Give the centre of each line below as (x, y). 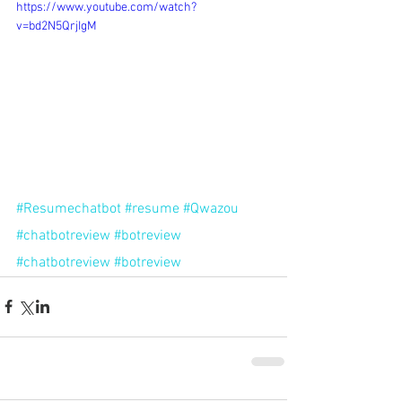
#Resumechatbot (69, 209)
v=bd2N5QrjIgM (57, 26)
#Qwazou (211, 209)
